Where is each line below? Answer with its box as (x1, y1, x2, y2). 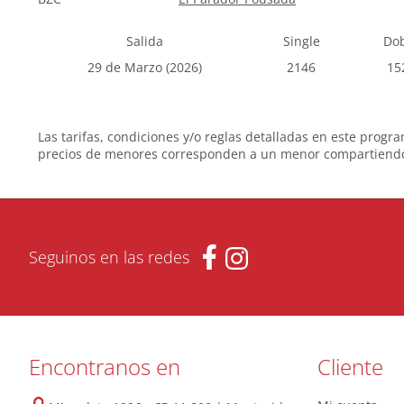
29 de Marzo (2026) (87, 59, 202, 76)
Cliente (317, 352, 383, 381)
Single (282, 32, 320, 50)
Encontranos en (29, 352, 180, 381)
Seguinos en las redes (29, 246, 189, 268)
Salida (125, 32, 163, 50)
